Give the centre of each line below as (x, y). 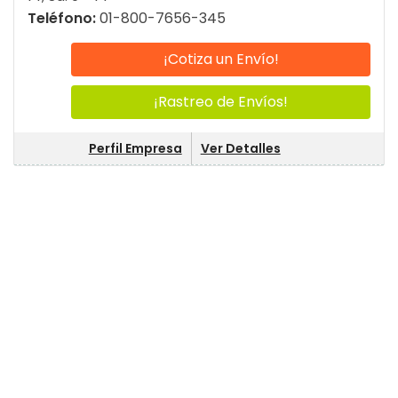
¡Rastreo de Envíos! (221, 102)
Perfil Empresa (135, 149)
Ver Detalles (240, 149)
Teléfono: (64, 19)
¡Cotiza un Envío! (221, 60)
